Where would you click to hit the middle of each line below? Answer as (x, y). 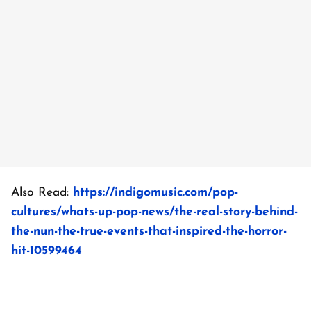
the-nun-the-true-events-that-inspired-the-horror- (149, 231)
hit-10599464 (47, 251)
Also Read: (42, 192)
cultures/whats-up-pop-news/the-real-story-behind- (154, 212)
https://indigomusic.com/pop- (155, 192)
